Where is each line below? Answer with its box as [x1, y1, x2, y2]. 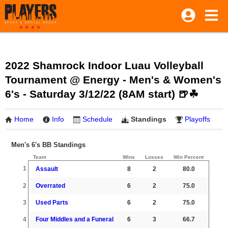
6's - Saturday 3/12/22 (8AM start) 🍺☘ [5, 88, 198, 100]
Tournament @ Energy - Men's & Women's [5, 74, 221, 85]
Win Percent [174, 154, 204, 160]
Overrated [36, 182, 65, 189]
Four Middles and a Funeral [36, 216, 113, 223]
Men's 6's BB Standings [11, 141, 85, 149]
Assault [36, 165, 58, 173]
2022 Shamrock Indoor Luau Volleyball [5, 60, 204, 71]
